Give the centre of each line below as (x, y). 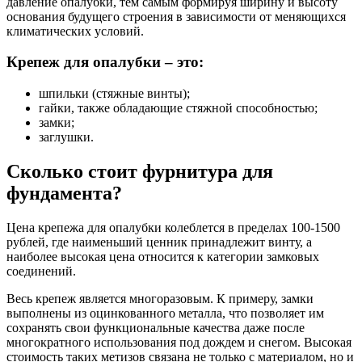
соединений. (41, 271)
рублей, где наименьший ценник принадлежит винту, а (159, 242)
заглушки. (66, 137)
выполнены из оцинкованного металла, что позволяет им (165, 313)
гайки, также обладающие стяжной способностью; (178, 108)
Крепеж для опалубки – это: (105, 62)
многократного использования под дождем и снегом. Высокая (179, 342)
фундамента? (64, 194)
